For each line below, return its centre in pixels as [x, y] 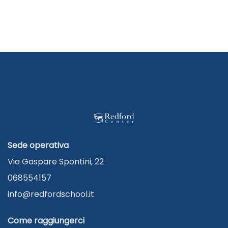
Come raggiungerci [46, 221]
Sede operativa [38, 145]
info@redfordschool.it [51, 194]
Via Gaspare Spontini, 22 [56, 162]
